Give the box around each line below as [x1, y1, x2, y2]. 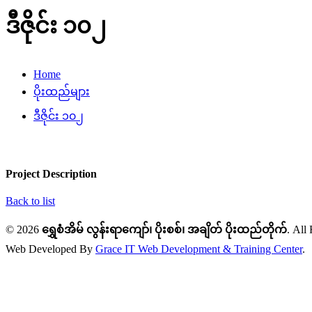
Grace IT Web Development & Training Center [95, 243, 302, 256]
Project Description [6, 168, 97, 180]
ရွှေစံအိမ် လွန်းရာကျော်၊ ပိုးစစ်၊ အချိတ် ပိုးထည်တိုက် [42, 224, 287, 236]
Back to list [6, 195, 55, 208]
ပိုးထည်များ [33, 85, 90, 97]
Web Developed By [6, 243, 95, 256]
